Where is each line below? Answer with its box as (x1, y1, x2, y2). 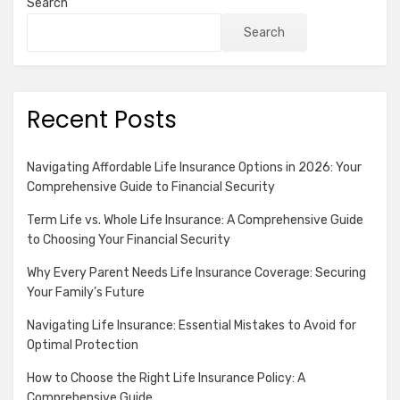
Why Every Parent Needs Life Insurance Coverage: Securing (27, 265, 366, 280)
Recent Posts (27, 104, 177, 136)
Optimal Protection (27, 337, 138, 353)
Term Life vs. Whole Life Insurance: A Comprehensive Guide (27, 212, 363, 228)
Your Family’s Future (27, 285, 145, 300)
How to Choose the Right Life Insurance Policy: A (27, 371, 305, 386)
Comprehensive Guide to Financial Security (27, 179, 275, 195)
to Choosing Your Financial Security (27, 232, 230, 247)
